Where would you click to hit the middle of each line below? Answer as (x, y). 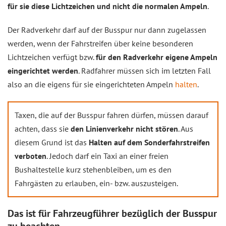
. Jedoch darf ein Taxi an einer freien (107, 156)
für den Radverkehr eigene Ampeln (157, 57)
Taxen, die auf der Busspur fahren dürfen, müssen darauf (111, 115)
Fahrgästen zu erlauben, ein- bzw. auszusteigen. (96, 183)
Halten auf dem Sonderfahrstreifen (149, 142)
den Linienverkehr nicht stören (124, 129)
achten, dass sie (43, 129)
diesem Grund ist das (52, 142)
